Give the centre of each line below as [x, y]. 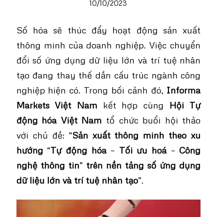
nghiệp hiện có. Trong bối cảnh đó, [91, 90]
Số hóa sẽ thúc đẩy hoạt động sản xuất [108, 30]
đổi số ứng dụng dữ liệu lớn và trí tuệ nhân [108, 60]
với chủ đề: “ [44, 135]
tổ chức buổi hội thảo [151, 120]
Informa [184, 90]
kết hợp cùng [133, 105]
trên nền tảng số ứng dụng [143, 165]
